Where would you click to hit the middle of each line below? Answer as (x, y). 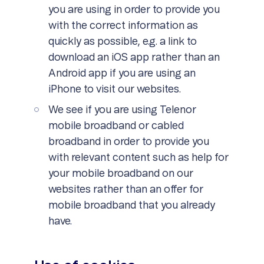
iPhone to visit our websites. (114, 90)
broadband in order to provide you (128, 142)
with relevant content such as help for (138, 158)
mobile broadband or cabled (116, 126)
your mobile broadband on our (121, 174)
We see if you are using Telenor (122, 110)
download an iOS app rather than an (134, 58)
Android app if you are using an (122, 74)
